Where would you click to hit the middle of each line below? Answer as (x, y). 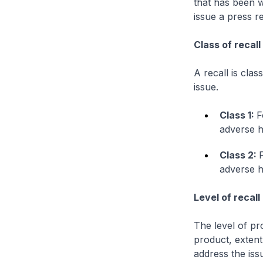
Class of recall (227, 45)
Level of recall (227, 197)
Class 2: (239, 155)
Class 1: (238, 115)
